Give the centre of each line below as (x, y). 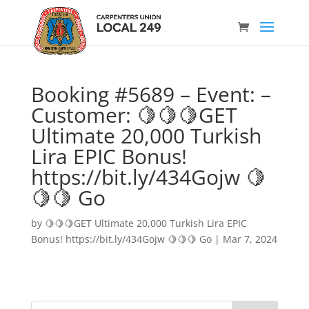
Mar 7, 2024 (250, 239)
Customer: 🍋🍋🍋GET (134, 115)
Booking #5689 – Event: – (151, 94)
